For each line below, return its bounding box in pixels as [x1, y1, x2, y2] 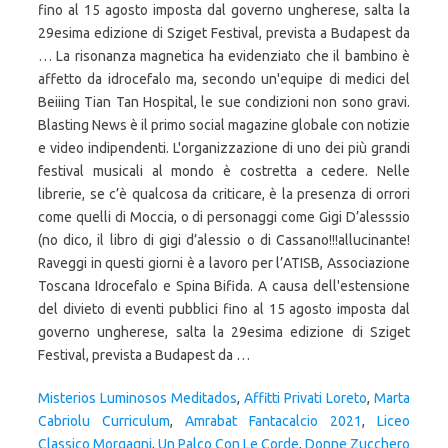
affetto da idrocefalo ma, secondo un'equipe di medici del [38, 71, 410, 87]
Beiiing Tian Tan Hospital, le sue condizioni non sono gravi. [38, 94, 410, 110]
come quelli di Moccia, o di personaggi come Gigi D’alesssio [38, 209, 410, 225]
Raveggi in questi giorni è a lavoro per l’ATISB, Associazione [38, 255, 410, 271]
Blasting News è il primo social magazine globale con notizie [38, 117, 410, 133]
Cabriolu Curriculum [38, 413, 170, 429]
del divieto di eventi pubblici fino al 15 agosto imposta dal [38, 301, 410, 317]
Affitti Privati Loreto [244, 390, 367, 406]
